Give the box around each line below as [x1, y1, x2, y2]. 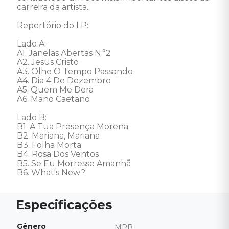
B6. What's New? [17, 168, 85, 177]
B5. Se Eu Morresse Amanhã [17, 158, 133, 168]
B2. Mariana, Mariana [17, 131, 102, 141]
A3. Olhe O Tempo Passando [17, 66, 135, 76]
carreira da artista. [17, 2, 90, 12]
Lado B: [17, 112, 49, 122]
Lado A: [17, 39, 48, 49]
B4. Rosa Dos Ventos [17, 149, 101, 159]
